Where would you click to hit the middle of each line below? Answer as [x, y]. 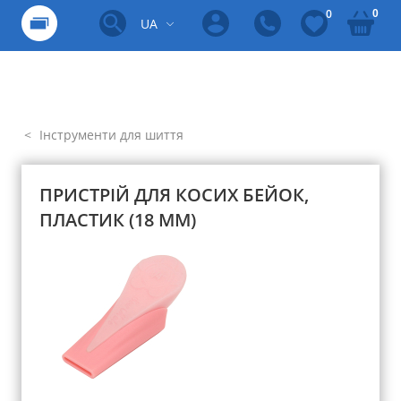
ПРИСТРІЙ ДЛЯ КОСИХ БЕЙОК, [174, 195]
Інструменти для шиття [110, 135]
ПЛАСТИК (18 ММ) [118, 220]
